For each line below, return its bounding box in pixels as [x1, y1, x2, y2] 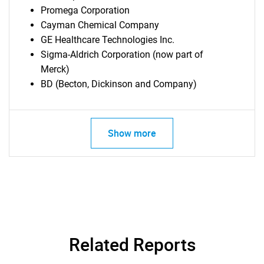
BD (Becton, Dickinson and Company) [40, 78, 197, 90]
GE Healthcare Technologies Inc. [40, 34, 174, 45]
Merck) [40, 64, 70, 75]
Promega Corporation [40, 5, 130, 16]
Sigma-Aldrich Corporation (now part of [40, 49, 203, 60]
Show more [108, 127, 156, 140]
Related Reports [68, 232, 196, 256]
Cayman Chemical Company [40, 19, 159, 31]
